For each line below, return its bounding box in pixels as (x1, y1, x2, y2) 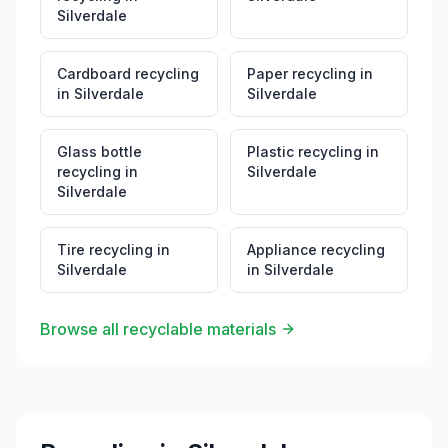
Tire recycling (57, 241, 153, 258)
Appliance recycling (247, 241, 385, 258)
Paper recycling (247, 65, 356, 82)
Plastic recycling (247, 143, 362, 160)
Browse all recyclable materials (40, 319, 276, 339)
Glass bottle (57, 143, 142, 160)
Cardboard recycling (57, 65, 199, 82)
